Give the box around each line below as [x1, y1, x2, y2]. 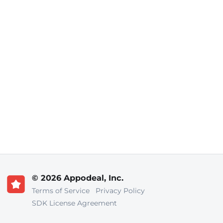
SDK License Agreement [32, 199, 117, 208]
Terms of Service [32, 186, 90, 195]
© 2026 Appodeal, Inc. [32, 172, 123, 183]
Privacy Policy [96, 186, 145, 195]
